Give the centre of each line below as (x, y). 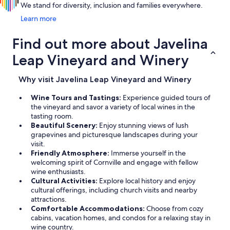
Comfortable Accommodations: (89, 209)
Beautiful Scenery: (65, 126)
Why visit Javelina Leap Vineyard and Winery (105, 80)
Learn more (39, 19)
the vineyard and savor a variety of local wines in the (113, 107)
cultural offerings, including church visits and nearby (114, 190)
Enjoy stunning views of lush (144, 126)
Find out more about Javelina (110, 44)
